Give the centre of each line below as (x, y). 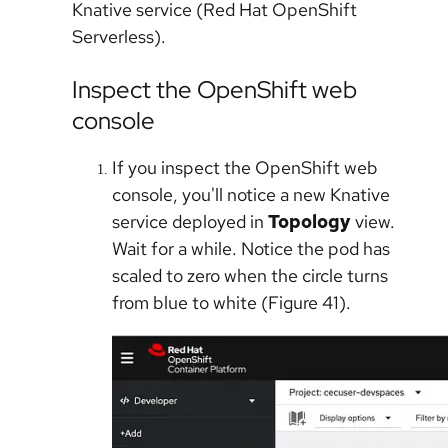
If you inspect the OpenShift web (245, 168)
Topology (309, 222)
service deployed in (190, 222)
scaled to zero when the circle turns (250, 276)
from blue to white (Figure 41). (233, 303)
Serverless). (119, 37)
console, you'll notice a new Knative (251, 195)
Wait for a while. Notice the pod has (251, 249)
